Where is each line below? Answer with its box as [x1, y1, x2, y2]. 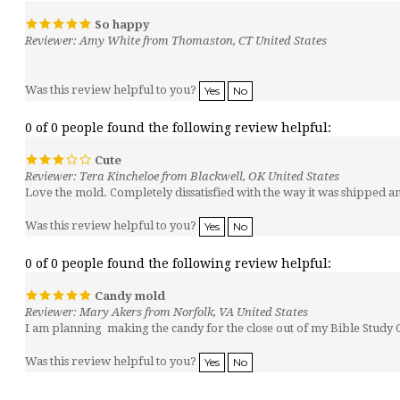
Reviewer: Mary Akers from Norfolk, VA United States [25, 287, 308, 300]
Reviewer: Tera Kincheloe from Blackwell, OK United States [25, 151, 339, 164]
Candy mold [92, 271, 165, 284]
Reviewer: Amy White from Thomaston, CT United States [25, 15, 327, 29]
